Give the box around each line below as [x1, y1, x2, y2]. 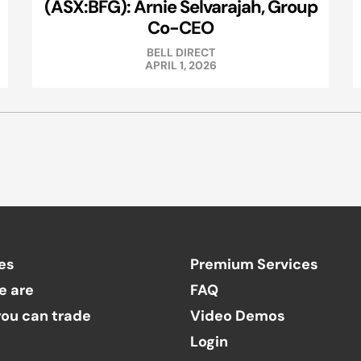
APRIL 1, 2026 [144, 58, 217, 73]
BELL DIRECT [146, 45, 215, 60]
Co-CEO [147, 16, 214, 39]
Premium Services [189, 255, 318, 274]
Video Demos [189, 306, 285, 326]
